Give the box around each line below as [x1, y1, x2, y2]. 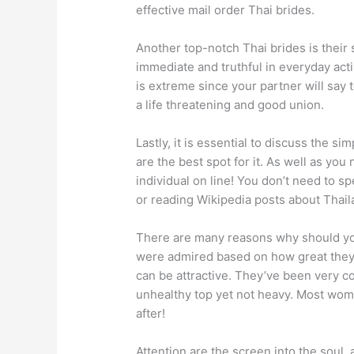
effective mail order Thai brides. [136, 2, 315, 18]
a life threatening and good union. [136, 97, 325, 113]
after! [136, 306, 166, 322]
